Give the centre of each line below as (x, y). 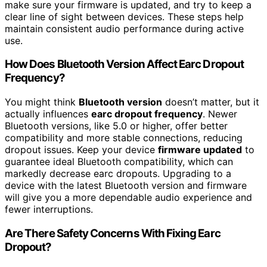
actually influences (48, 114)
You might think (42, 102)
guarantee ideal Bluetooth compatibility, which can (119, 162)
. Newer (220, 114)
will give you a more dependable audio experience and (128, 198)
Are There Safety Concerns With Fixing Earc (113, 233)
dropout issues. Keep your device (81, 150)
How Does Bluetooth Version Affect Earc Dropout (124, 64)
